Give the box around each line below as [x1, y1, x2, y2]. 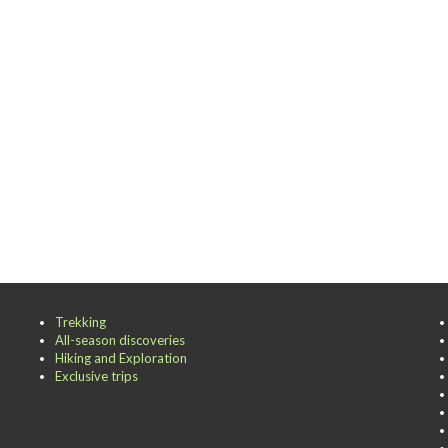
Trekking [55, 314, 106, 330]
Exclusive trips [55, 368, 138, 384]
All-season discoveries [55, 332, 185, 348]
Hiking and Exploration [55, 350, 187, 366]
